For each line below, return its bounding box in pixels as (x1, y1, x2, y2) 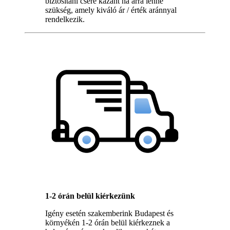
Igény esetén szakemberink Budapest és (45, 208, 174, 218)
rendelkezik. (45, 14, 85, 24)
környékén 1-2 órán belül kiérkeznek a (45, 218, 170, 227)
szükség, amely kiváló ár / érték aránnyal (45, 5, 177, 14)
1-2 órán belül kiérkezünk (45, 191, 135, 200)
